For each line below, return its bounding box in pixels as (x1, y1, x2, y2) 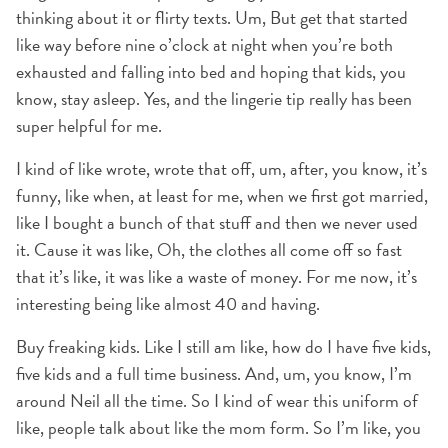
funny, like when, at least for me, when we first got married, (16, 182, 428, 209)
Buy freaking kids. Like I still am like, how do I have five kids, (16, 333, 431, 360)
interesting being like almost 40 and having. (16, 290, 320, 317)
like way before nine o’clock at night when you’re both (16, 31, 393, 58)
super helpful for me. (16, 112, 162, 139)
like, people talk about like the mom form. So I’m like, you (16, 414, 421, 441)
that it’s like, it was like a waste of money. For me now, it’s (16, 263, 417, 290)
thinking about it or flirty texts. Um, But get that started (16, 4, 408, 31)
